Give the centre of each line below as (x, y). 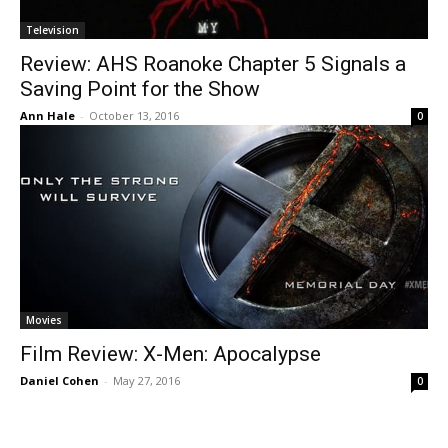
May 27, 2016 (146, 380)
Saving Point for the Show (140, 89)
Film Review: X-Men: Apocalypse (170, 354)
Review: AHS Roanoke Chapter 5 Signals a (213, 64)
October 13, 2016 (134, 115)
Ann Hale (47, 115)
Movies (44, 320)
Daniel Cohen (59, 380)
